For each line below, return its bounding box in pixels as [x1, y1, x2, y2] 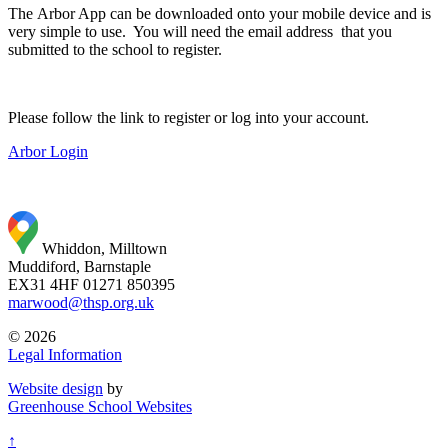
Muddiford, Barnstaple [8, 257, 151, 275]
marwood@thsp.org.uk [8, 293, 154, 311]
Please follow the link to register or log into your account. [8, 108, 373, 126]
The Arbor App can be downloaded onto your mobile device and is [8, 4, 431, 22]
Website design [8, 379, 103, 397]
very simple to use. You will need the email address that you [8, 22, 392, 40]
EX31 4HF [8, 275, 79, 293]
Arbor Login [8, 142, 88, 160]
